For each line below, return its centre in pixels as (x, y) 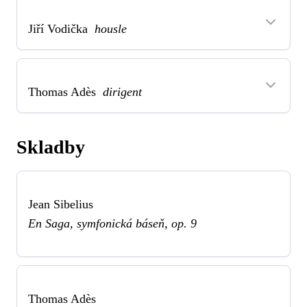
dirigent (122, 91)
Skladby (51, 147)
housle (111, 28)
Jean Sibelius (61, 204)
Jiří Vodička (61, 28)
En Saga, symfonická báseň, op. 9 (112, 223)
